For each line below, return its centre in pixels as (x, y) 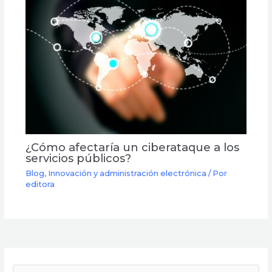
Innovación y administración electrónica (127, 173)
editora (40, 184)
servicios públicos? (78, 158)
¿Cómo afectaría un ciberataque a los (132, 148)
